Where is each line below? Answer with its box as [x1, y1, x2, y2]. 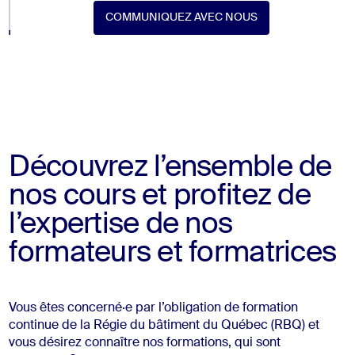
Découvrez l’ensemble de [9, 153, 332, 182]
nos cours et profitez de [9, 181, 311, 211]
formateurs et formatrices [9, 239, 337, 268]
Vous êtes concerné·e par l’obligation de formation [9, 301, 299, 315]
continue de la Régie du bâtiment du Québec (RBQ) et [9, 319, 320, 332]
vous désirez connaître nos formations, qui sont [9, 336, 281, 349]
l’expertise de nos [9, 210, 233, 239]
